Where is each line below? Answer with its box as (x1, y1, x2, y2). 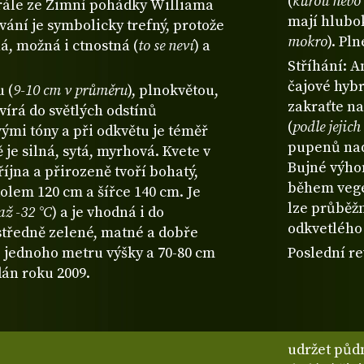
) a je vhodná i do (52, 203, 164, 223)
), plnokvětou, (128, 81, 219, 101)
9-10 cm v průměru (13, 81, 128, 101)
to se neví (138, 37, 194, 56)
